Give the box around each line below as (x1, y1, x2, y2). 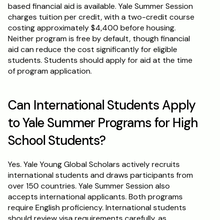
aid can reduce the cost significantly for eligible (8, 44, 177, 55)
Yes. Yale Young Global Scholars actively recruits (8, 159, 180, 169)
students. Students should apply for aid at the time (8, 55, 192, 65)
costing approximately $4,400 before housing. (8, 23, 176, 33)
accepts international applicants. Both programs (8, 192, 183, 202)
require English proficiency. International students (8, 202, 186, 213)
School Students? (8, 132, 106, 149)
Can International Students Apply (8, 97, 195, 113)
